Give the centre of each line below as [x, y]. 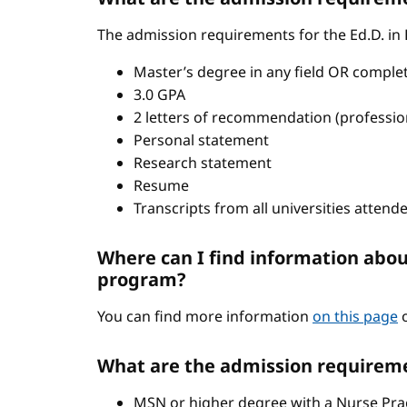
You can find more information [205, 316]
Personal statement [201, 140]
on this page [355, 316]
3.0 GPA [163, 94]
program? [142, 279]
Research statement [203, 163]
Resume [163, 185]
